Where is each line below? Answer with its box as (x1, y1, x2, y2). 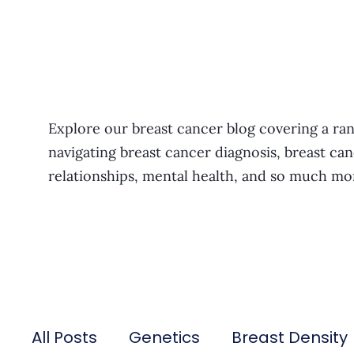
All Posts (32, 326, 98, 348)
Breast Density (232, 326, 348, 348)
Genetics (129, 326, 201, 348)
